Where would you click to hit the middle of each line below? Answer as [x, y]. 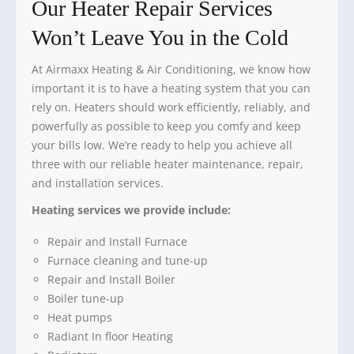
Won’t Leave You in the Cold [160, 37]
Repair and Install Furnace [117, 241]
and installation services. [98, 183]
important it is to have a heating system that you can [171, 88]
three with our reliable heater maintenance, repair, [168, 164]
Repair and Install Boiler [111, 279]
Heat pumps [80, 317]
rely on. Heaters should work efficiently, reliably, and [171, 107]
